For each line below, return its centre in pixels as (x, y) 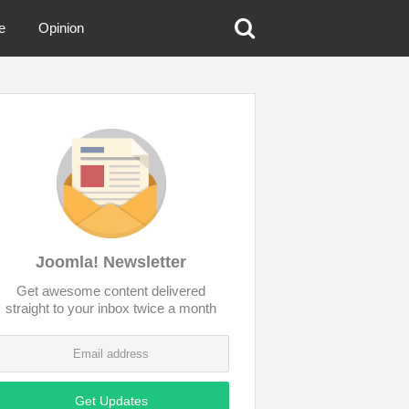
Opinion (61, 28)
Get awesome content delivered (111, 291)
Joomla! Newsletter (111, 262)
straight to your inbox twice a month (111, 308)
